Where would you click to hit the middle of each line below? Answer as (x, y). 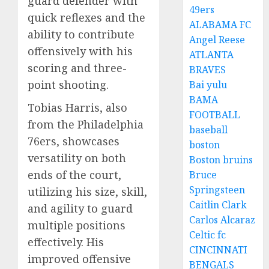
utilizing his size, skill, (87, 192)
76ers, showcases (74, 141)
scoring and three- (77, 68)
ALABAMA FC (220, 25)
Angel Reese (217, 40)
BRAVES (208, 70)
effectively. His (66, 242)
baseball (209, 130)
